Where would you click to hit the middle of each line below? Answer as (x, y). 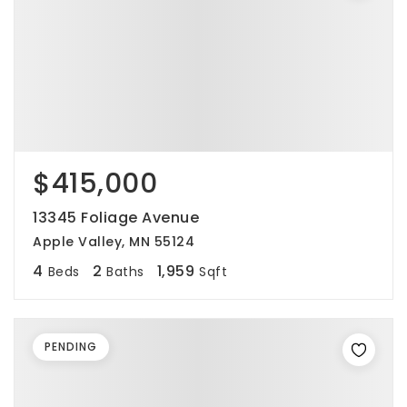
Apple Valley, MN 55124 (114, 242)
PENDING (71, 347)
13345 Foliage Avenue (116, 218)
